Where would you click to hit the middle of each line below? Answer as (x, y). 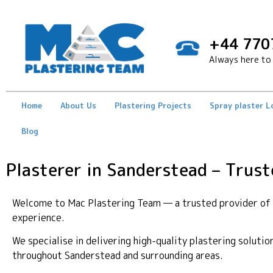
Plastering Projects (153, 105)
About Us (78, 105)
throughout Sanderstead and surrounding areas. (118, 256)
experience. (38, 217)
